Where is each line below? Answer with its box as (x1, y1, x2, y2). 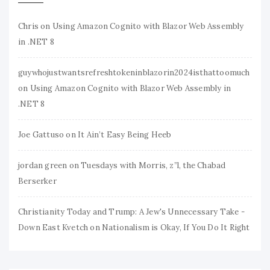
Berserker (18, 175, 57, 186)
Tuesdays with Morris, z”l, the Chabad (81, 160, 226, 171)
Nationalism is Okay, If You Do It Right (101, 222, 250, 233)
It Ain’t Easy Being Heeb (77, 129, 172, 140)
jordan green (18, 160, 67, 171)
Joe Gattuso (18, 129, 64, 140)
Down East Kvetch (18, 222, 89, 233)
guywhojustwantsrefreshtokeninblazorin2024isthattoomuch (18, 67, 250, 78)
